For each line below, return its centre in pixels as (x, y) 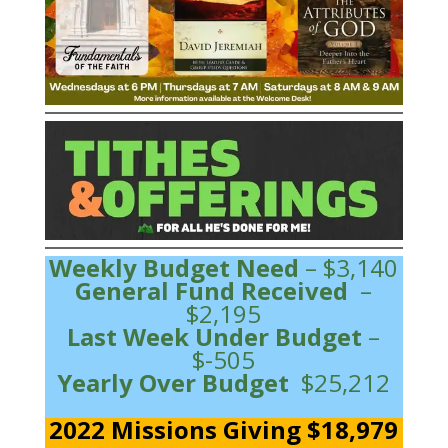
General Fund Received (215, 290)
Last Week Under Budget (215, 336)
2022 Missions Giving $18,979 (224, 429)
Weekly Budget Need (177, 267)
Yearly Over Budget (176, 382)
